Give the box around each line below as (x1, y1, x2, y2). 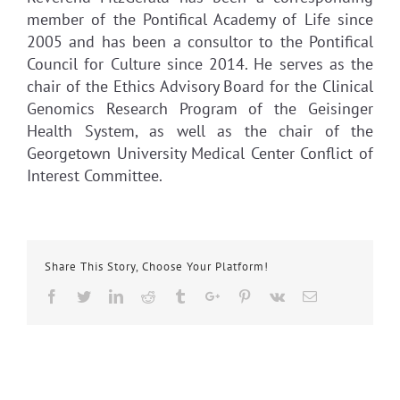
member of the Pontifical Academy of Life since (27, 8, 373, 29)
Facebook (58, 287, 113, 303)
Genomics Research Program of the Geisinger (27, 97, 373, 119)
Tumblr (187, 287, 228, 303)
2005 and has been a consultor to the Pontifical (27, 30, 373, 52)
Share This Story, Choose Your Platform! (45, 258, 269, 274)
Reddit (154, 287, 192, 303)
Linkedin (122, 287, 173, 303)
